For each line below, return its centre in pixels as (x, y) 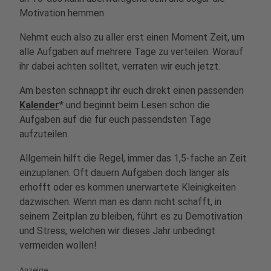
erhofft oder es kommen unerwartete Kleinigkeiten (128, 187)
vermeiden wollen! (58, 245)
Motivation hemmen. (63, 13)
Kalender (39, 105)
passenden (221, 90)
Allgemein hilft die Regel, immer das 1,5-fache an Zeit (133, 158)
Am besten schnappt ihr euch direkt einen (107, 90)
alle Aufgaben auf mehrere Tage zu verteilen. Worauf (131, 52)
